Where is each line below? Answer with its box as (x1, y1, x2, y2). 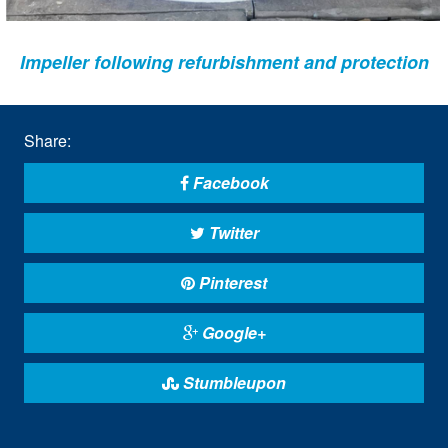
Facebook (188, 171, 269, 195)
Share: (24, 129, 71, 153)
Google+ (197, 321, 266, 345)
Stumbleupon (179, 371, 286, 395)
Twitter (204, 221, 259, 245)
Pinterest (195, 271, 267, 295)
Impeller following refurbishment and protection (19, 49, 429, 76)
